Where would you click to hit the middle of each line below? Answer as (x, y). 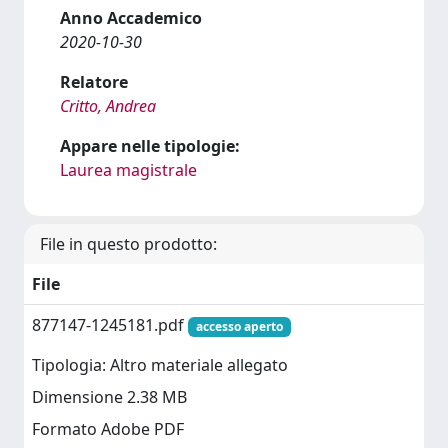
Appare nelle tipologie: (150, 146)
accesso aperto (239, 326)
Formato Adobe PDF (108, 429)
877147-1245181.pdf (110, 325)
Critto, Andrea (108, 106)
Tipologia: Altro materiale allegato (160, 365)
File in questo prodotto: (128, 244)
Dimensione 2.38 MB (109, 397)
